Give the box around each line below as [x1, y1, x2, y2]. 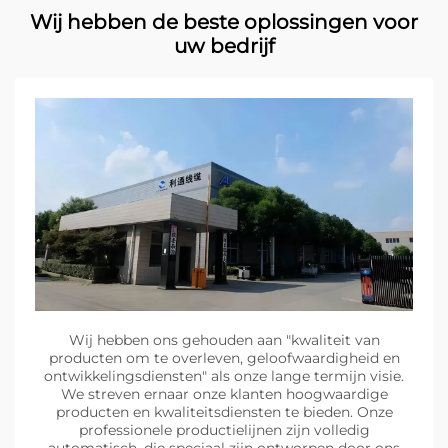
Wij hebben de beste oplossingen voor [30, 10, 418, 35]
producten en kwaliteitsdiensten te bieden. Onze [55, 403, 393, 422]
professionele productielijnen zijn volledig [78, 421, 370, 440]
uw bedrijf [173, 34, 275, 59]
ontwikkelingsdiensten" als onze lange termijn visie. [44, 367, 404, 386]
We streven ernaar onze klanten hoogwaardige [60, 385, 388, 404]
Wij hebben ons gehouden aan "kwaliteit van [68, 331, 380, 350]
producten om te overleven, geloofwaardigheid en [48, 349, 400, 368]
